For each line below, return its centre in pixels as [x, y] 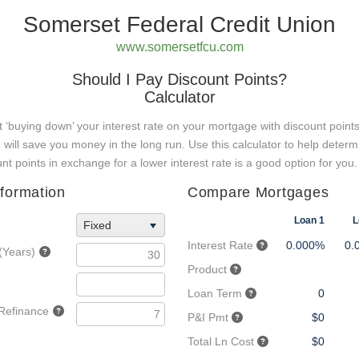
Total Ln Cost [221, 341]
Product [207, 269]
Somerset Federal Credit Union [179, 24]
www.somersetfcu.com [179, 47]
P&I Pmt [208, 317]
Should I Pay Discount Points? [179, 79]
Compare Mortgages [258, 192]
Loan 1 [310, 220]
